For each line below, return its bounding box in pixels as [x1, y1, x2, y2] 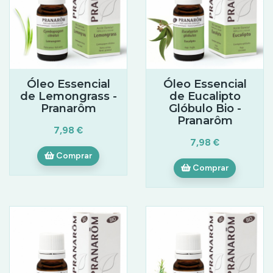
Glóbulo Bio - [168, 101, 241, 115]
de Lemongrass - [19, 88, 117, 103]
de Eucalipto [169, 88, 241, 103]
